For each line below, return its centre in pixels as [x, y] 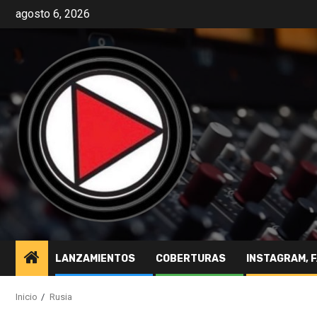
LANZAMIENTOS [95, 259]
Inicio [27, 297]
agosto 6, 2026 [53, 14]
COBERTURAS [191, 259]
